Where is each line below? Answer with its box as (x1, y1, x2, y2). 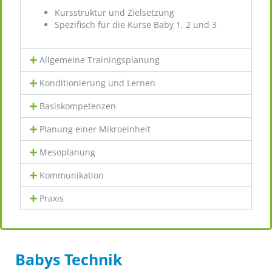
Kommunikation (39, 169, 104, 181)
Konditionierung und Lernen (39, 77, 156, 89)
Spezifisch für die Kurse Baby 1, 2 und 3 (55, 19, 217, 31)
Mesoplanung (39, 146, 96, 158)
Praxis (39, 192, 64, 204)
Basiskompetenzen (39, 100, 117, 112)
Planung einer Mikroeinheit (39, 123, 151, 135)
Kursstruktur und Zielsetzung (55, 7, 175, 19)
